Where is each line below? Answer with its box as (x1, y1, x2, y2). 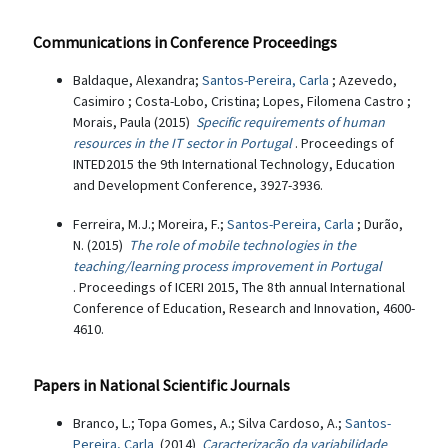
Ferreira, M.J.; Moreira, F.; (73, 215, 227, 233)
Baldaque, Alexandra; (73, 71, 202, 89)
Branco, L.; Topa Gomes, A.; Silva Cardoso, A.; (73, 414, 345, 432)
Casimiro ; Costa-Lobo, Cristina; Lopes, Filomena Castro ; (73, 92, 411, 110)
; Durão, (357, 215, 403, 233)
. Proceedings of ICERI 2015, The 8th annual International (73, 278, 405, 296)
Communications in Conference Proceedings (33, 32, 337, 52)
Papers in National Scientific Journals (33, 375, 290, 395)
